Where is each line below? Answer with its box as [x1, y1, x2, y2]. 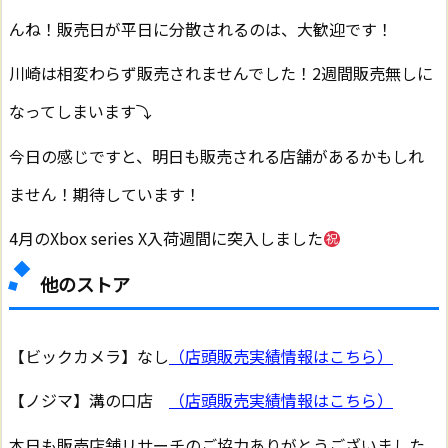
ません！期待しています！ [9, 181, 201, 206]
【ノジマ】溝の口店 [9, 388, 169, 413]
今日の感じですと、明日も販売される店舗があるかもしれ [9, 143, 424, 168]
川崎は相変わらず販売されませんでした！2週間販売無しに [9, 61, 433, 86]
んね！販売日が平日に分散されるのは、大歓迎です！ [9, 16, 393, 41]
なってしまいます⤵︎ [9, 99, 152, 124]
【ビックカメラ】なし [9, 344, 169, 369]
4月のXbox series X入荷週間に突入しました [9, 225, 323, 250]
